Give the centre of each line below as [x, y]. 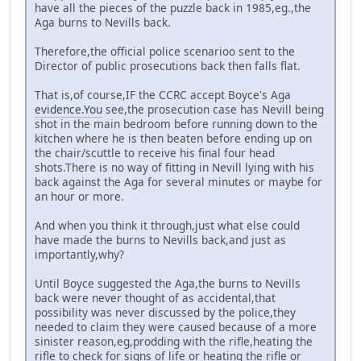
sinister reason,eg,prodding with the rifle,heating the [174, 341]
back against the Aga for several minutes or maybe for [178, 181]
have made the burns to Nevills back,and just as [160, 239]
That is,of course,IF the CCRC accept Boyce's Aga [163, 94]
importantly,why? [79, 254]
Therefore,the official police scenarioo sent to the [165, 51]
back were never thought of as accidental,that [155, 297]
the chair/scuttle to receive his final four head [155, 152]
